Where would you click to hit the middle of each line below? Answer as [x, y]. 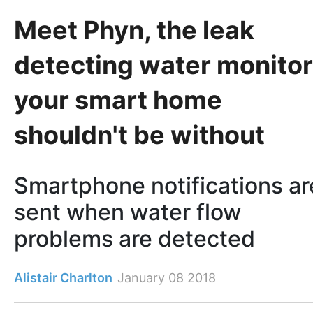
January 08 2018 [167, 278]
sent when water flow [128, 212]
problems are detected [134, 239]
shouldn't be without [139, 134]
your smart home [118, 100]
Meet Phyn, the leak [134, 30]
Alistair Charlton [63, 278]
